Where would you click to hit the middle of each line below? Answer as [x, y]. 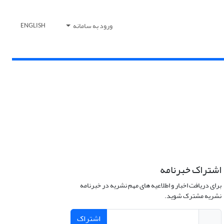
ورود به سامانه [92, 26]
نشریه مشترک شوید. [193, 196]
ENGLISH [33, 26]
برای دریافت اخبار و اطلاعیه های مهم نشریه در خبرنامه [150, 185]
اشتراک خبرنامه [190, 170]
